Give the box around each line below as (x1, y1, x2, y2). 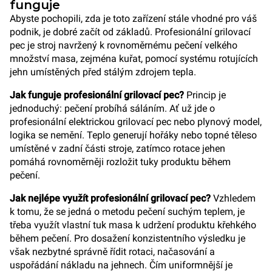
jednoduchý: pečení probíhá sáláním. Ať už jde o (10, 103, 215, 114)
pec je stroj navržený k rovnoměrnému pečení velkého (10, 39, 237, 51)
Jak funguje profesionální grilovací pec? (10, 89, 184, 101)
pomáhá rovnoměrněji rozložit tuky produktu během (10, 156, 231, 168)
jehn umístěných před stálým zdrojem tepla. (10, 66, 196, 78)
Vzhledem (211, 192, 256, 204)
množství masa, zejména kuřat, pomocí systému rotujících (10, 53, 258, 64)
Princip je (184, 89, 226, 101)
